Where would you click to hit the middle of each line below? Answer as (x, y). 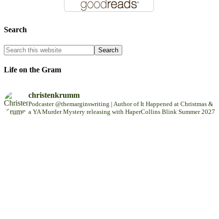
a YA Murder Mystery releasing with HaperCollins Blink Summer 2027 (122, 112)
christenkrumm (54, 95)
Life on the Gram (33, 69)
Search (15, 30)
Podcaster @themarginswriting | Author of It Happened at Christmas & (121, 104)
